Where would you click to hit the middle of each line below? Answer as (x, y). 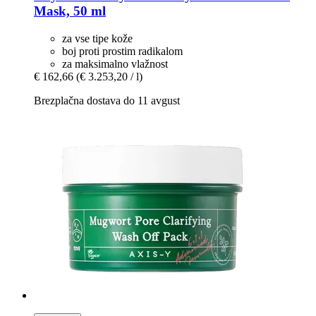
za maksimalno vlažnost (115, 63)
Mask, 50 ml (70, 11)
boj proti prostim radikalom (122, 51)
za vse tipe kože (97, 38)
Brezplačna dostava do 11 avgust (107, 100)
